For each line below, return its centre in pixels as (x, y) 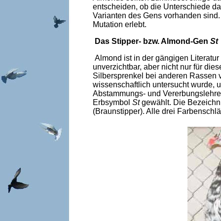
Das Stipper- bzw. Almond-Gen (152, 41)
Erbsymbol (112, 102)
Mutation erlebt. (119, 24)
